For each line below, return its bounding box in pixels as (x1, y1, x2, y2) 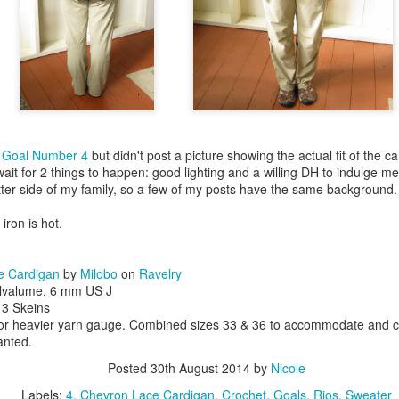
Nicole (271, 358, 305, 377)
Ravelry (139, 264, 182, 282)
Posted (108, 358, 151, 377)
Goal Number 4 (2, 145, 88, 164)
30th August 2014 (151, 358, 250, 377)
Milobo (80, 264, 118, 282)
